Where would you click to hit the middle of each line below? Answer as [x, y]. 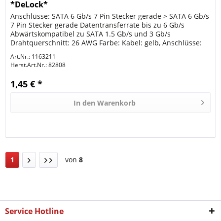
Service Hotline [34, 211]
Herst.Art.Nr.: [29, 65]
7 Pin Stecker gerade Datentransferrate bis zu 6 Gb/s [98, 25]
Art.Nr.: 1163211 [33, 57]
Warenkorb [117, 103]
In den [85, 103]
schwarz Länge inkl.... [46, 52]
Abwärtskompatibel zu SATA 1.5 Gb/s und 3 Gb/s [91, 34]
